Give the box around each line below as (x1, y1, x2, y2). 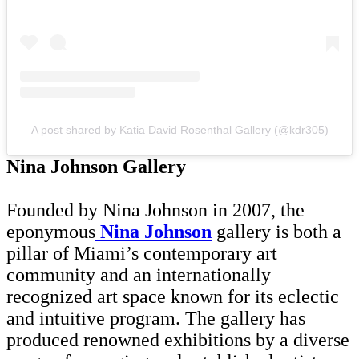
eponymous (6, 221, 95, 243)
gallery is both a (216, 221, 341, 243)
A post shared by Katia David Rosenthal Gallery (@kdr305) (30, 123, 329, 137)
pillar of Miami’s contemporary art (6, 243, 277, 264)
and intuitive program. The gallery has (6, 308, 305, 329)
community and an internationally (6, 264, 271, 286)
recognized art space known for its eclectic (6, 286, 339, 308)
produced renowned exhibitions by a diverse (6, 329, 349, 351)
